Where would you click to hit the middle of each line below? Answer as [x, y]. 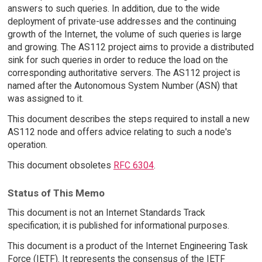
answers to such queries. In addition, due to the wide [113, 9]
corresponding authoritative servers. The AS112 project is [124, 73]
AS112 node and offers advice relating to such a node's [119, 132]
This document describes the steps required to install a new [128, 119]
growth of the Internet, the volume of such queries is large [124, 35]
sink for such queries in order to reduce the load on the [118, 60]
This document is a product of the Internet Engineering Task [127, 246]
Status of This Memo [56, 193]
